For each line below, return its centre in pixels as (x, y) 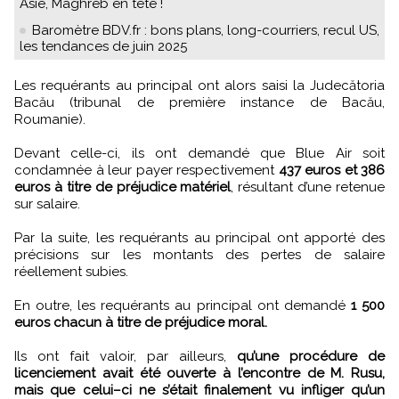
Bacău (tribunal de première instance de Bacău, (199, 102)
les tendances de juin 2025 (103, 46)
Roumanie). (50, 119)
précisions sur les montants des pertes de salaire (199, 254)
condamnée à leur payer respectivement (147, 170)
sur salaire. (47, 204)
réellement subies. (71, 271)
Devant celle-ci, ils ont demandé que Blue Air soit (199, 153)
